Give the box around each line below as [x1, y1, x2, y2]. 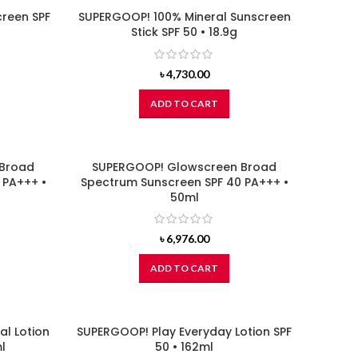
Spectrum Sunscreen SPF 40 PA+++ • [80, 173, 288, 190]
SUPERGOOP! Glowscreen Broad [92, 158, 276, 175]
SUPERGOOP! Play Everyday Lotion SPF [77, 324, 292, 340]
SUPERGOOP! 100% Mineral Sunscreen [78, 9, 291, 26]
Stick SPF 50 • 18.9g [131, 24, 237, 41]
